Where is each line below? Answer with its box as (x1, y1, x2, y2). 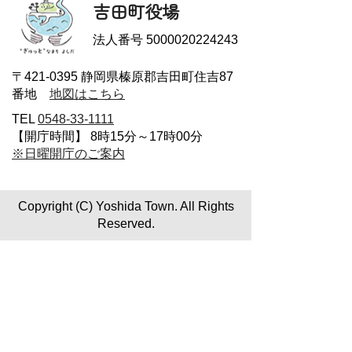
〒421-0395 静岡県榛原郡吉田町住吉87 (12, 70, 233, 83)
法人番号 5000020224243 (92, 33, 238, 46)
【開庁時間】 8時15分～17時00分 (12, 130, 203, 143)
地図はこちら (49, 87, 125, 101)
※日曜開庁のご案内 (12, 147, 125, 160)
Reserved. (97, 217, 155, 230)
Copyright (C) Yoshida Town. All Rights (17, 200, 234, 213)
